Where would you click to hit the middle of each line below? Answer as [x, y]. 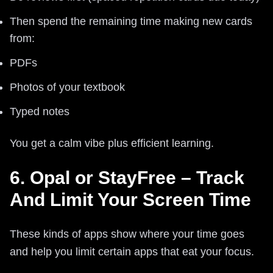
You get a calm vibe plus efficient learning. [112, 143]
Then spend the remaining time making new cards [131, 21]
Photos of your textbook [67, 87]
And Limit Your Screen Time [130, 199]
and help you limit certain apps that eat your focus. [132, 251]
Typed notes [40, 111]
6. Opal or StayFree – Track [127, 177]
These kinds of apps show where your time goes [127, 234]
